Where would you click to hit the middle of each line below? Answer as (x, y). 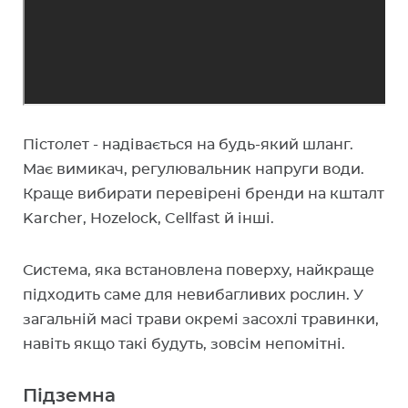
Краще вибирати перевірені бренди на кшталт (204, 194)
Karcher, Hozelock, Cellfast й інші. (148, 219)
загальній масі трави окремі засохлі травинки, (201, 320)
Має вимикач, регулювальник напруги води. (194, 169)
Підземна (69, 396)
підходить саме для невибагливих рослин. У (193, 295)
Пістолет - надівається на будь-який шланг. (188, 145)
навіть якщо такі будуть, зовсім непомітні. (184, 344)
